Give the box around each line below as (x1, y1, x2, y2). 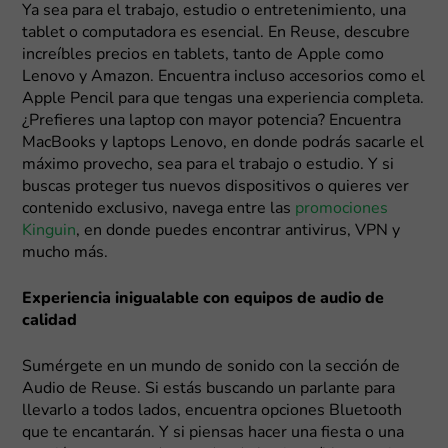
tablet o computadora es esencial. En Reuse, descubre (22, 24, 411, 41)
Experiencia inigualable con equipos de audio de (22, 290, 385, 307)
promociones (295, 200, 389, 217)
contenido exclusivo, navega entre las (22, 200, 296, 217)
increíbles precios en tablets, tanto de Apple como (22, 46, 385, 63)
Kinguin (22, 222, 77, 239)
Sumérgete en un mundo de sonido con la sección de (22, 358, 401, 375)
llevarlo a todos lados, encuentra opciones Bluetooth (22, 402, 403, 419)
